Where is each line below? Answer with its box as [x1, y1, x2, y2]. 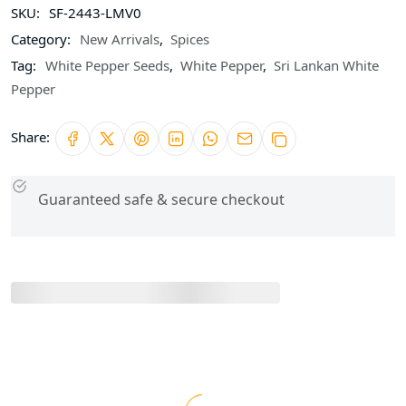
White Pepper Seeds [45, 55, 169, 74]
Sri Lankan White [274, 55, 379, 74]
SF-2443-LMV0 [49, 3, 141, 22]
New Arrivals [80, 29, 159, 48]
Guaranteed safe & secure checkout [38, 188, 285, 209]
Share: [11, 127, 50, 146]
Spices [170, 29, 209, 48]
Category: [11, 29, 71, 48]
